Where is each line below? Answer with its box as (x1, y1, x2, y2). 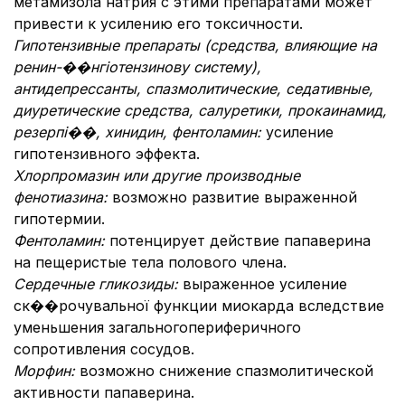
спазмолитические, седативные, (146, 80, 373, 98)
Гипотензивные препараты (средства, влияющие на (14, 36, 377, 54)
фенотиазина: (14, 188, 112, 206)
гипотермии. (14, 210, 105, 228)
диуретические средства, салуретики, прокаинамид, (14, 101, 387, 119)
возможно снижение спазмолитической (80, 362, 373, 380)
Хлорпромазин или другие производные (14, 166, 300, 184)
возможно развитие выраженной (112, 188, 357, 206)
